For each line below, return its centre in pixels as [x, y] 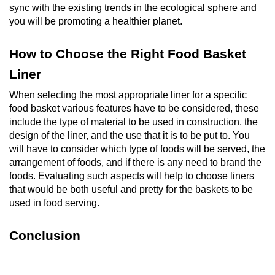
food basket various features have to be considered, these [134, 108]
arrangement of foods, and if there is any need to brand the [135, 162]
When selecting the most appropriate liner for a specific [128, 95]
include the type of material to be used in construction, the [134, 122]
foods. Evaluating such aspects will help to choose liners [132, 176]
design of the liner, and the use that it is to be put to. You [130, 135]
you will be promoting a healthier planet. [96, 21]
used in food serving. [54, 203]
